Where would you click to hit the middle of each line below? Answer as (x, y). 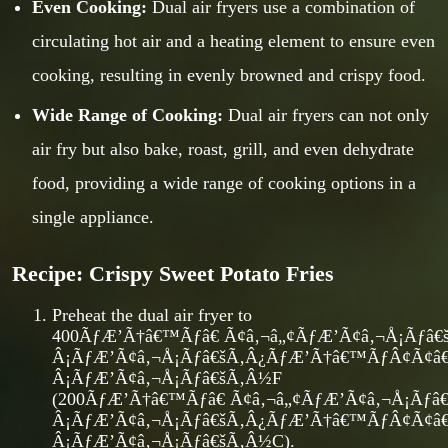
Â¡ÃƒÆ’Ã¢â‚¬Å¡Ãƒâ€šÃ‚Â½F (167, 377)
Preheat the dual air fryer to (152, 314)
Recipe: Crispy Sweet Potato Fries (173, 273)
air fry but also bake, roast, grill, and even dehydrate (223, 148)
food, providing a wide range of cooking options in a (224, 182)
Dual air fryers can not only (326, 114)
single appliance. (93, 216)
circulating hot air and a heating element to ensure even (233, 40)
